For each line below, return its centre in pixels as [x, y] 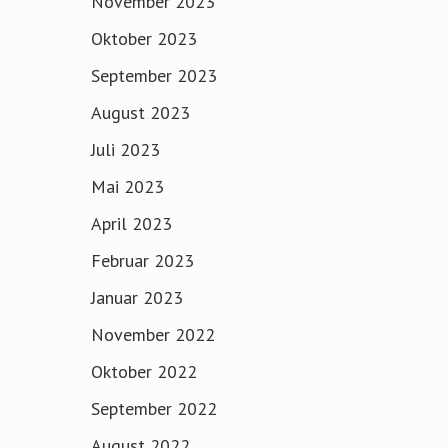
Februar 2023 [142, 260]
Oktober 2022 [144, 371]
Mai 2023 [127, 186]
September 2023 [154, 75]
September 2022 [154, 408]
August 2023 [140, 112]
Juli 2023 [125, 149]
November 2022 [153, 334]
